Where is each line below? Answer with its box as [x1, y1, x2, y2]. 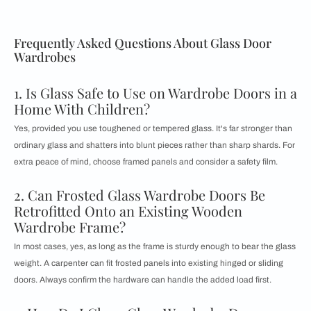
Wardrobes [14, 49, 76, 66]
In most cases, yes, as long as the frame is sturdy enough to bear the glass [14, 242, 296, 252]
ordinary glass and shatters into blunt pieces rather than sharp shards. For [14, 140, 295, 151]
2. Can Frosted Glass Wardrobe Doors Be [14, 185, 265, 205]
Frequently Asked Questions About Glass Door [14, 35, 271, 52]
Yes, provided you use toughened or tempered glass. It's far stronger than [14, 124, 292, 134]
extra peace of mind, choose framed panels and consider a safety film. [14, 157, 278, 167]
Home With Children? [14, 99, 150, 119]
